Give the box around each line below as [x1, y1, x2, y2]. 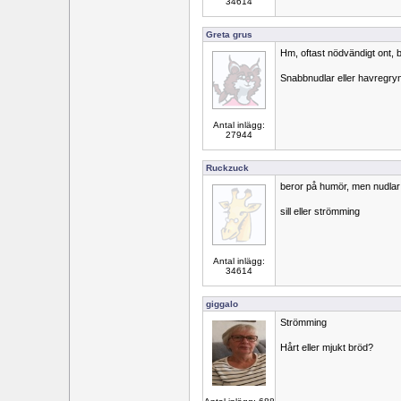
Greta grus [206, 30, 252, 39]
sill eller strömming [280, 206, 360, 217]
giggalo [206, 299, 238, 309]
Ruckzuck [206, 163, 249, 173]
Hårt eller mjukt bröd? [280, 342, 373, 353]
